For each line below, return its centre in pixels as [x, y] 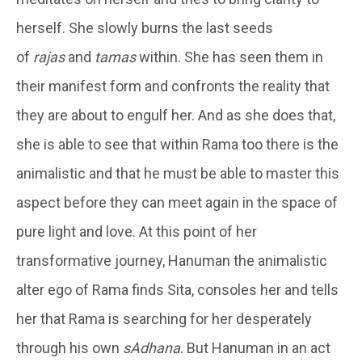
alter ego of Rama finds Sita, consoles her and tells [177, 289]
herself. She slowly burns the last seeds [145, 27]
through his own [69, 347]
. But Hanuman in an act [255, 347]
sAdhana [152, 347]
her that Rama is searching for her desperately [164, 318]
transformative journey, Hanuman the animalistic [172, 260]
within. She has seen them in [229, 57]
